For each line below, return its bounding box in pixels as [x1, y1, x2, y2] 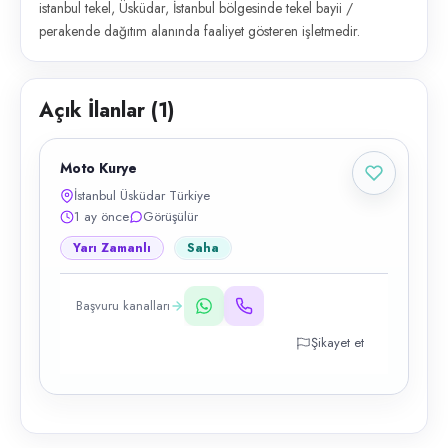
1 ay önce [74, 207, 129, 226]
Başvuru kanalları [76, 296, 170, 315]
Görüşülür [143, 207, 198, 226]
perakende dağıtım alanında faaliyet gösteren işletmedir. [39, 21, 360, 41]
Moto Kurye [60, 158, 137, 178]
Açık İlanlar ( [39, 96, 158, 125]
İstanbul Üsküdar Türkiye [74, 186, 210, 205]
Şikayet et [311, 333, 364, 352]
